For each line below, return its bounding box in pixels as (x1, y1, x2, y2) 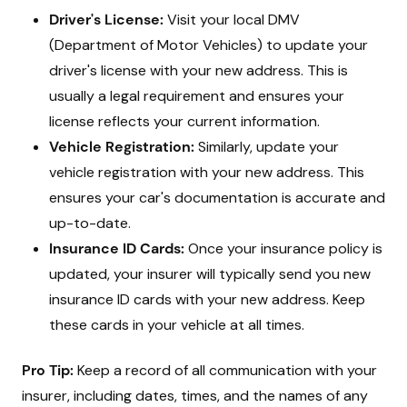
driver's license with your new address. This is (49, 61, 348, 80)
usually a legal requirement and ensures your (49, 86, 344, 105)
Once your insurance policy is (184, 239, 382, 258)
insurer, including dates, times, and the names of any (22, 386, 368, 405)
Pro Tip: (22, 361, 74, 380)
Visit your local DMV (164, 10, 300, 29)
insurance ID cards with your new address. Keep (49, 290, 365, 309)
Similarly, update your (194, 137, 339, 156)
